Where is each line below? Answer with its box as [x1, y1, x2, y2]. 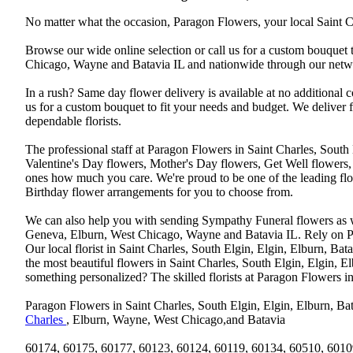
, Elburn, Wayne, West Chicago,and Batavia [66, 313, 285, 327]
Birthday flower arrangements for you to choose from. [25, 185, 293, 199]
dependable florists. [25, 114, 121, 128]
